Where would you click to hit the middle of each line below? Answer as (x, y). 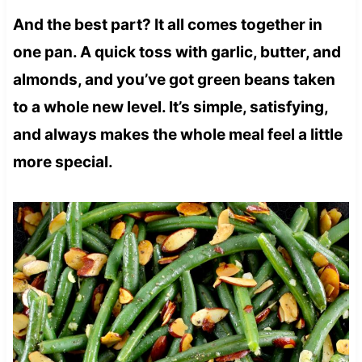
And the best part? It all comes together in (167, 24)
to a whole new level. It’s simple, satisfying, (170, 107)
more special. (63, 162)
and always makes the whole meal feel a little (177, 134)
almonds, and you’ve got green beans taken (174, 79)
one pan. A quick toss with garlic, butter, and (177, 52)
